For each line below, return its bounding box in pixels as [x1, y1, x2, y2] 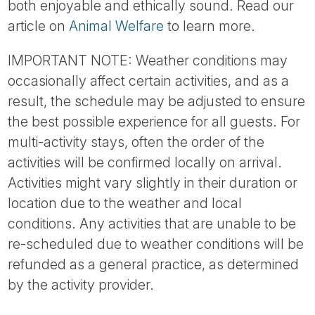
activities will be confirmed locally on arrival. [8, 153, 283, 171]
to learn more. [164, 17, 256, 34]
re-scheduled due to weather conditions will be [8, 235, 304, 252]
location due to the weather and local [8, 194, 243, 212]
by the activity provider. [8, 276, 155, 293]
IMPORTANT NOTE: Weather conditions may [8, 51, 288, 69]
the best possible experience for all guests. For [8, 112, 301, 130]
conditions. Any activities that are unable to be [8, 214, 297, 232]
